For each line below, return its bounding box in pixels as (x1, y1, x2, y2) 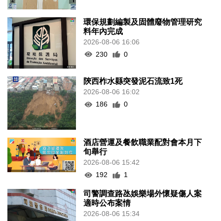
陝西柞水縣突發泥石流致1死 (83, 77, 183, 86)
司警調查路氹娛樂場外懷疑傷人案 (83, 189, 202, 198)
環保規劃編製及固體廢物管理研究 (83, 17, 202, 26)
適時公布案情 (83, 199, 131, 208)
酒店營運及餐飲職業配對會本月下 (83, 138, 202, 147)
